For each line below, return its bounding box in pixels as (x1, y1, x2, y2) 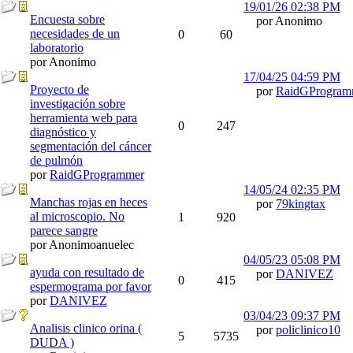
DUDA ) (30, 336, 74, 349)
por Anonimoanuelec (30, 238, 134, 251)
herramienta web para (30, 111, 137, 124)
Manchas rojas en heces (30, 195, 147, 209)
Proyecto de (30, 83, 89, 96)
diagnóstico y (30, 125, 96, 139)
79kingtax (276, 197, 325, 210)
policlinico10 (276, 323, 340, 336)
